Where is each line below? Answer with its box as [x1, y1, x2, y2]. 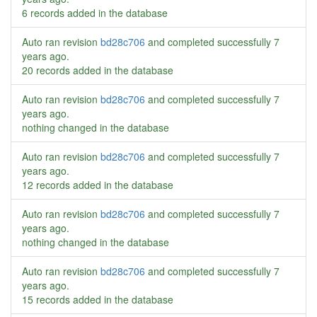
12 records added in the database [22, 178, 173, 192]
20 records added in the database [22, 63, 173, 77]
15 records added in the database [22, 292, 173, 306]
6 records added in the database [22, 6, 168, 20]
